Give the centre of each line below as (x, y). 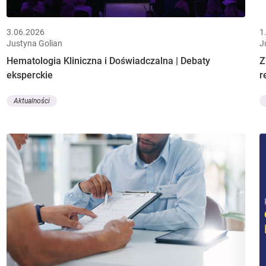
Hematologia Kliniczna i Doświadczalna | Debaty (108, 61)
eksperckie (29, 75)
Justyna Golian (34, 43)
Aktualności (31, 101)
